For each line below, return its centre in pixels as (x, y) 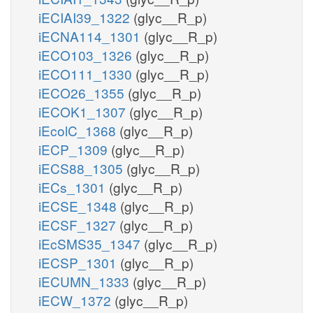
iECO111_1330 (87, 73)
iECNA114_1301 (91, 36)
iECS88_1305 (82, 168)
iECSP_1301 (79, 262)
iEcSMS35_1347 (91, 243)
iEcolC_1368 (79, 130)
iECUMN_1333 (86, 281)
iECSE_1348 (79, 205)
